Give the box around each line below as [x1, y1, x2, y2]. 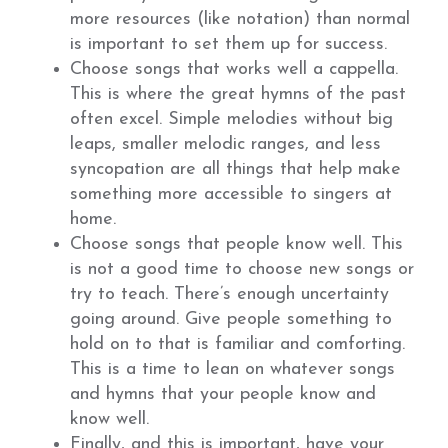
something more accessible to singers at [70, 185, 392, 204]
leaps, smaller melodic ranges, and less [70, 135, 381, 154]
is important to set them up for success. [70, 35, 387, 54]
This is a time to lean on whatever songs [70, 360, 395, 379]
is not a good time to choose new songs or [70, 260, 414, 279]
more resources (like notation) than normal [70, 10, 410, 29]
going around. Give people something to [70, 310, 392, 329]
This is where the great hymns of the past [70, 85, 406, 104]
